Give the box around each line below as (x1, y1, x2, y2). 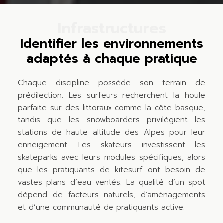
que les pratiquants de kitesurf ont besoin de (17, 164, 206, 175)
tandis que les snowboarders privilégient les (17, 114, 206, 125)
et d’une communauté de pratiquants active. (17, 201, 185, 213)
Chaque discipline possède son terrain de (17, 77, 206, 88)
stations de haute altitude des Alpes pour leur (17, 126, 206, 138)
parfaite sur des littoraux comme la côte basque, (17, 102, 206, 113)
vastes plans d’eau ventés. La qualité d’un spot (17, 176, 206, 188)
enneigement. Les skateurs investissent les (17, 139, 206, 150)
